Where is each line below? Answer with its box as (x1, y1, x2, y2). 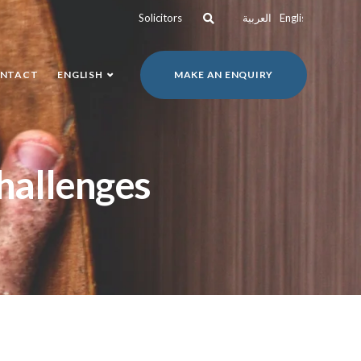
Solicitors (139, 11, 182, 24)
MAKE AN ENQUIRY (173, 68, 273, 81)
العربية (243, 11, 272, 24)
